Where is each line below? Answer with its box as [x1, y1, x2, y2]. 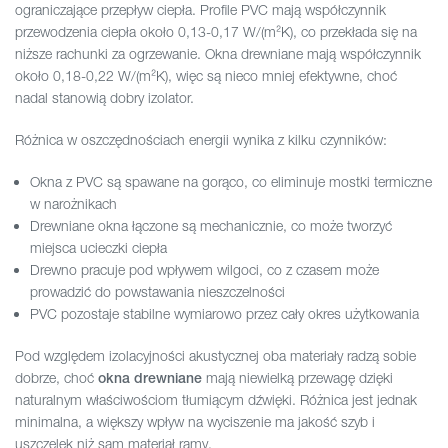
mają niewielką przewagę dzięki [202, 369, 393, 387]
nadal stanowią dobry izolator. [15, 89, 194, 107]
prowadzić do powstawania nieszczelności [30, 283, 285, 301]
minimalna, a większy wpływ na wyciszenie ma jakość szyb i [15, 413, 375, 431]
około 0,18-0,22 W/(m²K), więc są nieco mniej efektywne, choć [15, 67, 397, 85]
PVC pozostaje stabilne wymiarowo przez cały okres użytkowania [30, 305, 419, 323]
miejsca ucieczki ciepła [30, 239, 167, 257]
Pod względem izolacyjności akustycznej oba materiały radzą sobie [15, 347, 416, 365]
